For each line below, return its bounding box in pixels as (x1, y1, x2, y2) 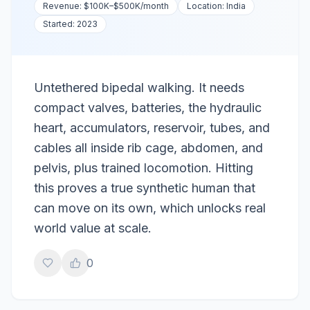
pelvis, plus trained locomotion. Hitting (34, 161, 253, 175)
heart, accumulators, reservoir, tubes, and (34, 120, 270, 135)
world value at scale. (34, 221, 152, 235)
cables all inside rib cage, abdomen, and (34, 140, 263, 155)
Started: (43, 19, 77, 29)
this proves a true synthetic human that (34, 181, 255, 195)
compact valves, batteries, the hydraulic (34, 100, 262, 115)
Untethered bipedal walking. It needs (34, 80, 244, 95)
